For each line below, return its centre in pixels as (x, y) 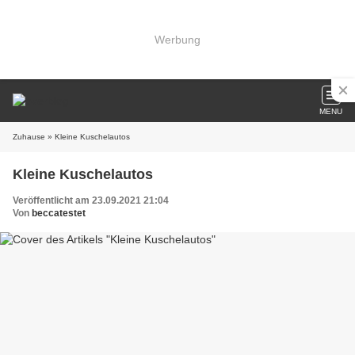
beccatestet (59, 213)
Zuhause (29, 137)
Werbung (177, 39)
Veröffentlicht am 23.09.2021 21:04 (91, 200)
